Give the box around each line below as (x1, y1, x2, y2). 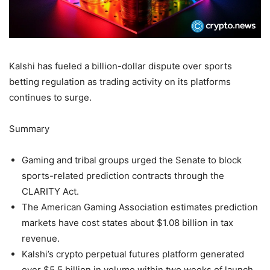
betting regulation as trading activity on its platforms (9, 76, 231, 88)
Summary (9, 123, 49, 135)
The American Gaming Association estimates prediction (22, 201, 258, 213)
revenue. (22, 233, 60, 245)
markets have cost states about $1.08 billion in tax (22, 217, 233, 229)
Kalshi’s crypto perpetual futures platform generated (22, 248, 244, 260)
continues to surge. (9, 92, 92, 104)
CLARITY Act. (22, 186, 79, 198)
